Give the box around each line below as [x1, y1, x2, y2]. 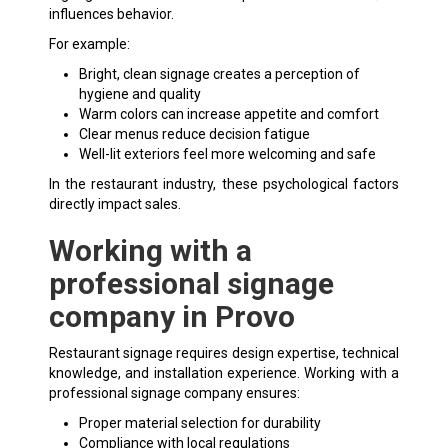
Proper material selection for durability [78, 414, 321, 431]
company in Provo [48, 298, 295, 334]
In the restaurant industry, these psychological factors [48, 175, 400, 192]
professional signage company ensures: [48, 384, 300, 401]
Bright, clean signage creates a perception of [78, 65, 360, 82]
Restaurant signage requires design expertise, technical [48, 344, 400, 361]
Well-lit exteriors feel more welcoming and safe [78, 145, 376, 162]
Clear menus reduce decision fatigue [78, 125, 310, 142]
